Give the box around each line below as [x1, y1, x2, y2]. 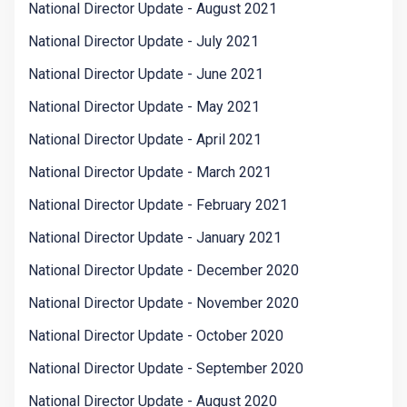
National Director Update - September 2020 [28, 360, 303, 378]
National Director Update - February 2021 [28, 196, 288, 214]
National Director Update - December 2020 [28, 262, 299, 280]
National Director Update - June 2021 [28, 65, 263, 84]
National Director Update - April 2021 [28, 131, 262, 149]
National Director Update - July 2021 [28, 33, 259, 51]
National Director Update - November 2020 [28, 294, 299, 313]
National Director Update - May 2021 [28, 98, 260, 116]
